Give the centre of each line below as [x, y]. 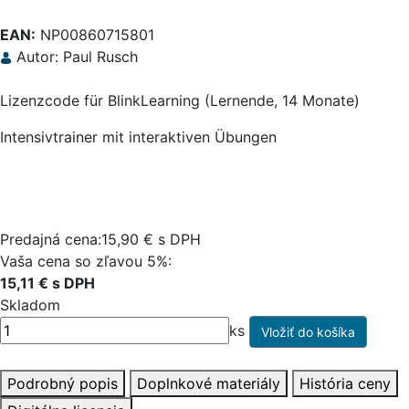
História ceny [345, 383]
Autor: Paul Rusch [75, 57]
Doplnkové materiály [209, 383]
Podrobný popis [63, 383]
